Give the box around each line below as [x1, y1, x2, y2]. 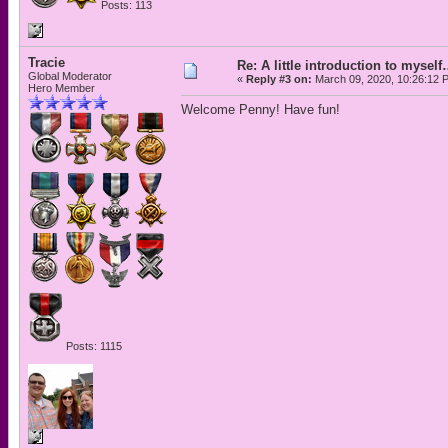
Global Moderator [28, 70, 112, 82]
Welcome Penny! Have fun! [181, 102, 340, 117]
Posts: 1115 [63, 340, 122, 352]
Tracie [28, 55, 65, 70]
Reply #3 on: [246, 73, 312, 85]
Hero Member [28, 82, 95, 94]
